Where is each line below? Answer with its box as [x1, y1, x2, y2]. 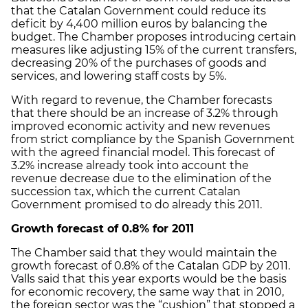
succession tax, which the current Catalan [11, 184, 241, 198]
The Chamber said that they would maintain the [11, 245, 277, 259]
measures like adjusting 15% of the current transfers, [11, 43, 296, 56]
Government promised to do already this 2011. [11, 197, 262, 211]
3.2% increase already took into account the [11, 158, 249, 172]
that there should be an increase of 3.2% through [11, 106, 278, 120]
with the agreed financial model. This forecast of [11, 145, 274, 159]
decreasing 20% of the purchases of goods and [11, 56, 267, 69]
